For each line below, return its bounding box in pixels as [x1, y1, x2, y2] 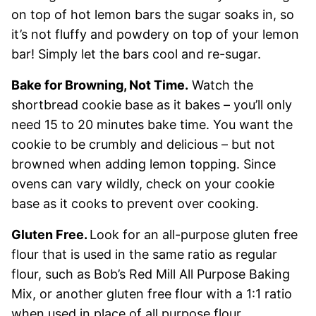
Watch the [188, 77, 253, 92]
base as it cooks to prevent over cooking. [11, 195, 259, 211]
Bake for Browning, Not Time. [11, 77, 188, 92]
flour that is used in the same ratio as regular [11, 246, 277, 262]
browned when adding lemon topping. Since [11, 156, 276, 171]
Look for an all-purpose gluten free [90, 226, 298, 242]
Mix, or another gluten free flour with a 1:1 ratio [11, 286, 292, 301]
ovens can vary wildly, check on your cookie [11, 176, 274, 191]
